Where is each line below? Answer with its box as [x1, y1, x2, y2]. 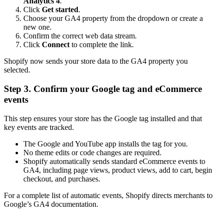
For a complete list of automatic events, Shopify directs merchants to [4, 191, 213, 200]
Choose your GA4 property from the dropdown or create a [23, 14, 203, 23]
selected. [4, 66, 30, 74]
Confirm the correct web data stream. [23, 32, 137, 40]
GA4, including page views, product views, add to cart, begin [23, 165, 212, 174]
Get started [42, 5, 78, 14]
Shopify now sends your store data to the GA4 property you [4, 57, 188, 66]
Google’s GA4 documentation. [4, 200, 98, 208]
